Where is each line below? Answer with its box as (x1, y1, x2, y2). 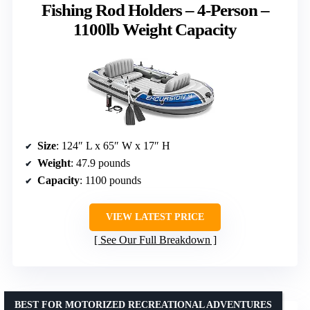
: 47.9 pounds (71, 156, 130, 169)
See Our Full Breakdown (100, 233, 210, 246)
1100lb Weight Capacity (73, 19, 237, 39)
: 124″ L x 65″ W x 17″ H (56, 139, 170, 152)
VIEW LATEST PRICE (106, 211, 204, 222)
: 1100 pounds (80, 174, 141, 186)
